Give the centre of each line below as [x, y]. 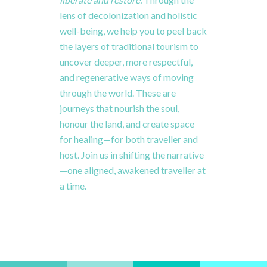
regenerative [103, 77]
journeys [78, 108]
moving [178, 77]
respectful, [171, 61]
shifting [136, 154]
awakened [139, 170]
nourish [130, 108]
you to [153, 30]
